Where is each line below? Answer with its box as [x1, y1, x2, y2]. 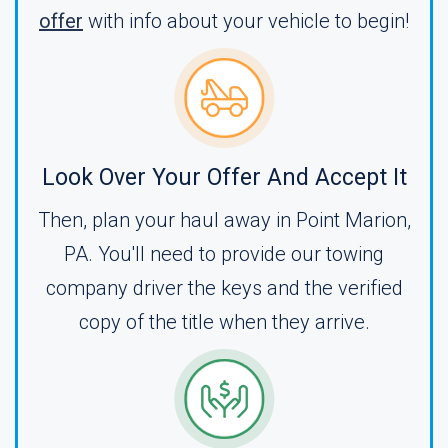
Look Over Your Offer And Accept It [41, 164, 407, 191]
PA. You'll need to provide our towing [64, 242, 384, 266]
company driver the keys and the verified [45, 276, 403, 300]
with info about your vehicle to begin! [83, 9, 409, 33]
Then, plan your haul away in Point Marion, [37, 208, 411, 232]
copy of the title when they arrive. [78, 310, 370, 334]
